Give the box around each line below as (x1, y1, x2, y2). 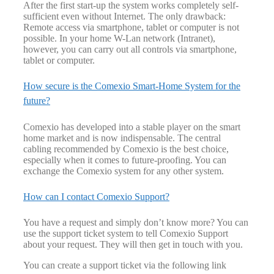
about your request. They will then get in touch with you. (23, 239, 243, 250)
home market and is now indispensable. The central (23, 132, 221, 143)
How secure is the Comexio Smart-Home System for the (23, 81, 240, 92)
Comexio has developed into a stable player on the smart (23, 121, 240, 132)
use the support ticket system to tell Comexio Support (23, 228, 228, 239)
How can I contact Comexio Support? (23, 191, 169, 202)
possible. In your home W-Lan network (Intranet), (23, 33, 215, 44)
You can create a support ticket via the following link (23, 260, 226, 271)
